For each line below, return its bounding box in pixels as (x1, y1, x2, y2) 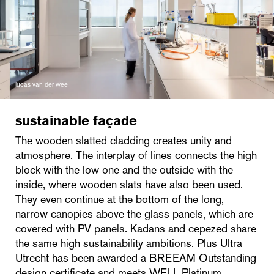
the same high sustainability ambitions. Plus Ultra (15, 235, 242, 251)
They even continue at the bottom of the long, (15, 191, 224, 207)
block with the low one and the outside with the (15, 162, 233, 177)
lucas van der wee (15, 80, 68, 89)
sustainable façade (15, 111, 141, 130)
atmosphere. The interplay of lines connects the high (15, 147, 257, 163)
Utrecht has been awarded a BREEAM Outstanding (15, 250, 256, 265)
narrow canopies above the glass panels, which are (15, 206, 253, 221)
